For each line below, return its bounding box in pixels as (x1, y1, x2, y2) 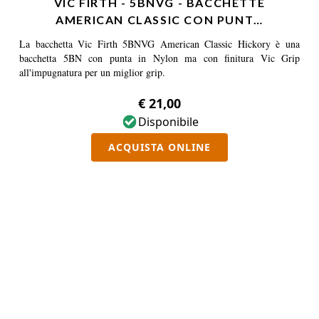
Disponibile (137, 114, 199, 130)
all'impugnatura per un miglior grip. (19, 66, 165, 79)
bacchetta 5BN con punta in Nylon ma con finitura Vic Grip (19, 51, 300, 65)
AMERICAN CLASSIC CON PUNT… (56, 13, 263, 26)
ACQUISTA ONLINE (108, 140, 211, 154)
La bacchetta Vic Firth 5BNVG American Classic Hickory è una (19, 37, 300, 51)
